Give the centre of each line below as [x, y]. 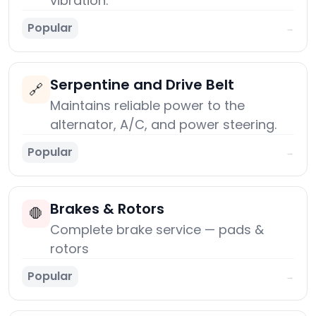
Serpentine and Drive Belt [142, 85]
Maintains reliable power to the [147, 106]
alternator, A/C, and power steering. [163, 125]
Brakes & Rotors [107, 209]
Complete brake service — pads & [157, 230]
